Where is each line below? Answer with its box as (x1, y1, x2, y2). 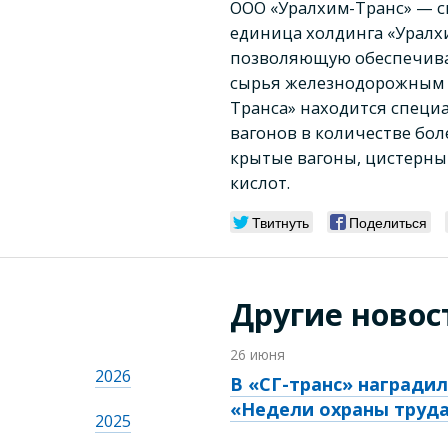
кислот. (230, 170, 290, 194)
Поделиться (349, 212, 427, 233)
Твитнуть (252, 212, 309, 233)
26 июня (230, 345, 285, 365)
